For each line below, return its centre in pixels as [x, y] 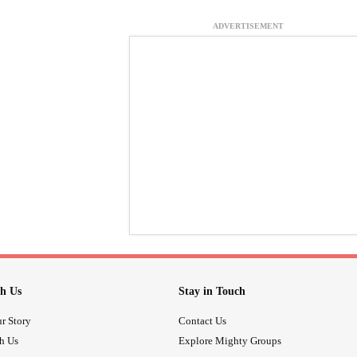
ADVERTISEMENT [248, 26]
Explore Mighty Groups [230, 340]
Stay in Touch [212, 292]
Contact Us [202, 320]
